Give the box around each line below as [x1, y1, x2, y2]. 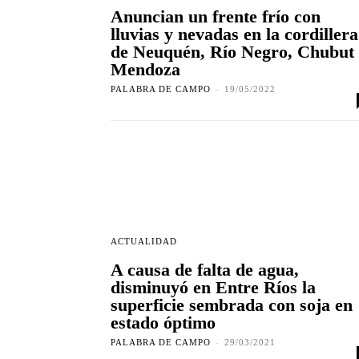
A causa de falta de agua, [111, 260, 299, 280]
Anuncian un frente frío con [111, 6, 321, 27]
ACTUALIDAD [111, 236, 177, 247]
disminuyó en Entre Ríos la [111, 277, 316, 298]
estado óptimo [111, 313, 216, 333]
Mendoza [111, 59, 180, 80]
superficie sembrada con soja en [111, 295, 353, 316]
